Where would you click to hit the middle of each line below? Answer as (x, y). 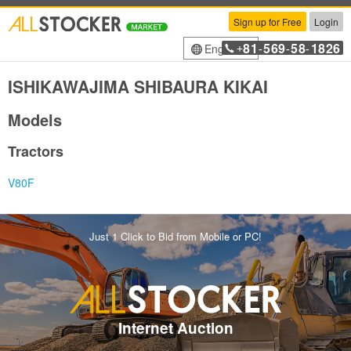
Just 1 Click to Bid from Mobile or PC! (175, 236)
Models (35, 119)
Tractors (36, 151)
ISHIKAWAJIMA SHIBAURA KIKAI (138, 86)
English (223, 49)
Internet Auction (175, 327)
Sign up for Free (268, 22)
